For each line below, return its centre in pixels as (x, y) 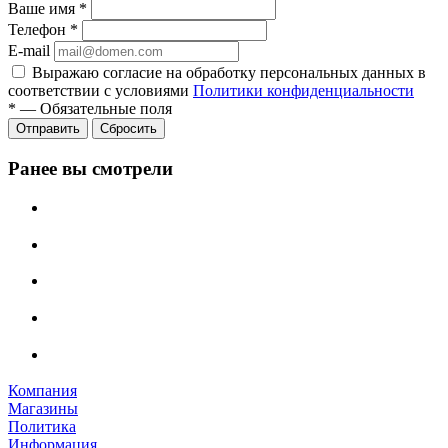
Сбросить (128, 129)
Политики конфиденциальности (303, 91)
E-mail (29, 51)
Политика (42, 427)
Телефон (39, 30)
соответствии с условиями (100, 91)
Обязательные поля (106, 109)
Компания (42, 391)
